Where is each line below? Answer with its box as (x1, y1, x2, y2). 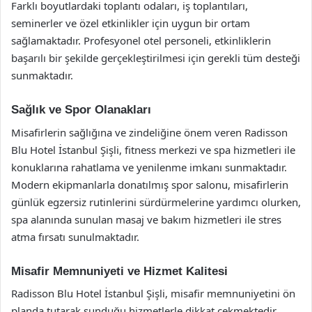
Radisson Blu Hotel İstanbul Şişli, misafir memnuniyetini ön (11, 286, 295, 300)
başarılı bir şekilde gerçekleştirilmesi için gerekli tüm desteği (11, 51, 300, 65)
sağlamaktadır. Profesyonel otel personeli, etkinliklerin (11, 33, 271, 47)
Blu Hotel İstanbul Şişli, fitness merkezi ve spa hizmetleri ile (11, 142, 295, 157)
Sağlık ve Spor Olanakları (11, 103, 151, 116)
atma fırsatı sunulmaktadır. (11, 229, 139, 244)
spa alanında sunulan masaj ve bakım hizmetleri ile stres (11, 212, 281, 226)
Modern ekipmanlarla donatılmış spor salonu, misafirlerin (11, 177, 288, 192)
